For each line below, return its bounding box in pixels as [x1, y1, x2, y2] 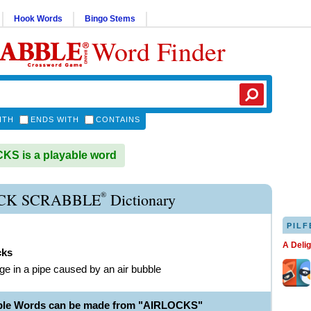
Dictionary [106, 190, 176, 210]
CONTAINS [96, 115, 140, 124]
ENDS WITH [31, 115, 79, 124]
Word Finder [92, 33, 226, 69]
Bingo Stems [85, 14, 135, 24]
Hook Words [14, 14, 62, 24]
